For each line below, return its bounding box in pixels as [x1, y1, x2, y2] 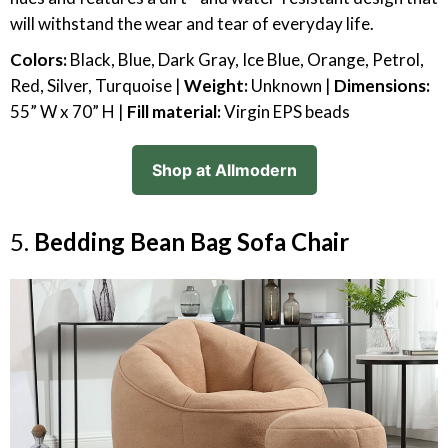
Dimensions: [334, 75, 430, 96]
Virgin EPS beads [224, 101, 350, 122]
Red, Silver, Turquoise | [10, 75, 184, 96]
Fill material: [127, 101, 224, 122]
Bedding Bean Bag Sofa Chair [34, 227, 349, 256]
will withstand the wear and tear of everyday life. [10, 13, 374, 34]
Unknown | [248, 75, 334, 96]
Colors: [10, 49, 67, 70]
